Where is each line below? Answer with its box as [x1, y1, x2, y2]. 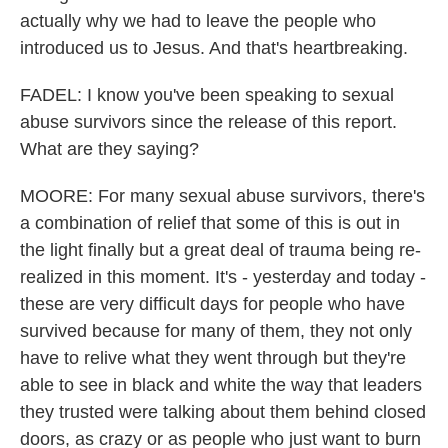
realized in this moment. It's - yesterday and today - [20, 267, 426, 287]
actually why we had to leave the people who [20, 11, 376, 31]
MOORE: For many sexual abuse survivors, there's [20, 186, 425, 206]
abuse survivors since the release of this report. [20, 112, 397, 132]
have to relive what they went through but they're [20, 348, 406, 368]
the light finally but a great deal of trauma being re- [20, 240, 421, 260]
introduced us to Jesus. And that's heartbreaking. [20, 38, 408, 58]
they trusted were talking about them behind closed [20, 402, 426, 422]
